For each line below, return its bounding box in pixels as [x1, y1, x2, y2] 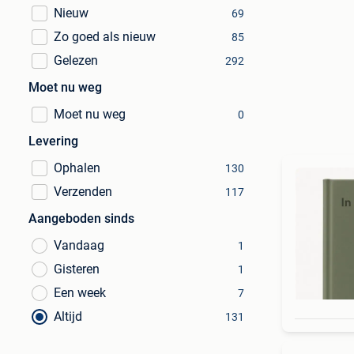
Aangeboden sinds [28, 211, 134, 226]
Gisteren [54, 262, 100, 277]
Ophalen [54, 160, 100, 175]
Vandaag [54, 238, 104, 253]
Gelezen [54, 53, 98, 68]
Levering [28, 134, 78, 149]
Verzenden [54, 184, 112, 199]
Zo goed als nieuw [54, 29, 156, 44]
